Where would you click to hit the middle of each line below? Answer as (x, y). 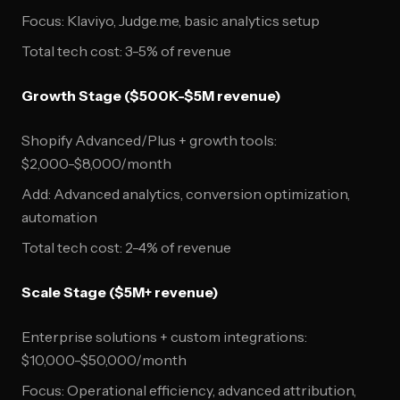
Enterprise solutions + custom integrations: (164, 337)
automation (59, 217)
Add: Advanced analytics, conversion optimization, (186, 194)
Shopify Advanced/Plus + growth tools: (149, 140)
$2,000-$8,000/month (96, 163)
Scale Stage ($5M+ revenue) (120, 292)
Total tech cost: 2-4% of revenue (126, 247)
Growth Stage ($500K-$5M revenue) (151, 96)
